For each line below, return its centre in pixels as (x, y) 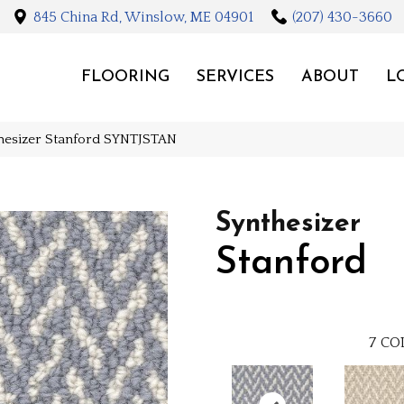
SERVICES (235, 77)
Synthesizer (288, 224)
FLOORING (125, 77)
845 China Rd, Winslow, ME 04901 (143, 17)
